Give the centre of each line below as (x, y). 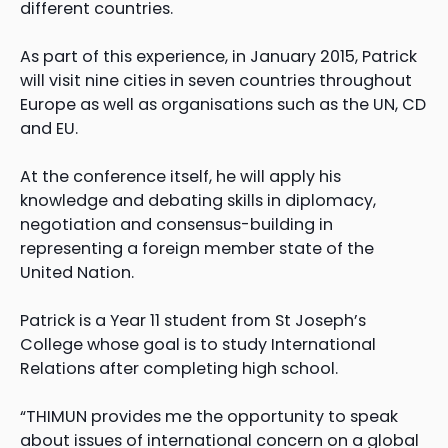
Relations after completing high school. (179, 369)
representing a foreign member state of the (197, 248)
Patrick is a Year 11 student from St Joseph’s (193, 321)
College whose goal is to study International (198, 345)
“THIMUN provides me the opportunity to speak (209, 417)
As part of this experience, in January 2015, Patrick (218, 56)
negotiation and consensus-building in (176, 224)
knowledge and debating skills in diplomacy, (198, 200)
